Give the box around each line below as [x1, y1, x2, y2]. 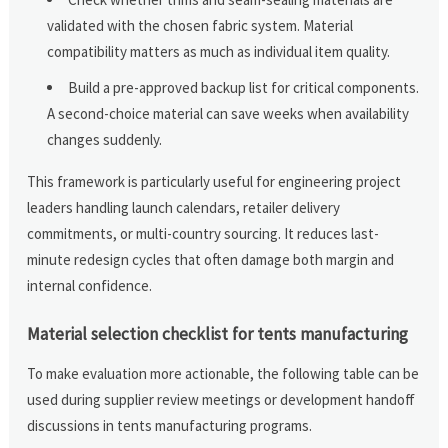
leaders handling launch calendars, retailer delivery [27, 197, 341, 217]
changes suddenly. [47, 129, 163, 149]
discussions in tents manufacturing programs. [27, 415, 313, 435]
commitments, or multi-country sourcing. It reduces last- [27, 223, 380, 243]
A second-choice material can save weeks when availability [47, 103, 410, 123]
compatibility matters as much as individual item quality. [47, 41, 391, 61]
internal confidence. [27, 275, 153, 295]
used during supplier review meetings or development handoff [27, 389, 416, 409]
